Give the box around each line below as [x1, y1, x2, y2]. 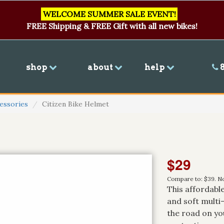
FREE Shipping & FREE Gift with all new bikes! [26, 21, 197, 31]
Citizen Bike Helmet [42, 99, 109, 108]
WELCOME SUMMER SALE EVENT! [42, 9, 176, 19]
